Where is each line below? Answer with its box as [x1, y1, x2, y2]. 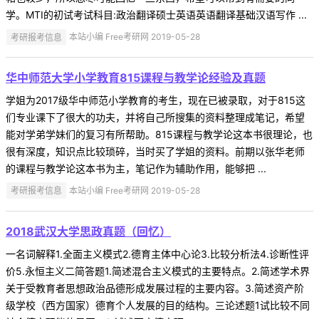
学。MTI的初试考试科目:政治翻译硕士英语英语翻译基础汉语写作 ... [6, 9, 307, 21]
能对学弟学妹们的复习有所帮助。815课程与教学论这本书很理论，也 [6, 128, 313, 141]
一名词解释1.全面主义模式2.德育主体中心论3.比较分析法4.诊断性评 [6, 248, 309, 261]
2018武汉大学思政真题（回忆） [6, 224, 171, 239]
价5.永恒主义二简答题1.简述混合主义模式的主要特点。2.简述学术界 [6, 265, 310, 278]
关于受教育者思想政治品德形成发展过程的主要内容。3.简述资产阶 [6, 282, 304, 295]
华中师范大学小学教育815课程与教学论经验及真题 [6, 70, 266, 85]
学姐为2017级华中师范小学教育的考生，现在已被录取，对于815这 [6, 94, 305, 107]
